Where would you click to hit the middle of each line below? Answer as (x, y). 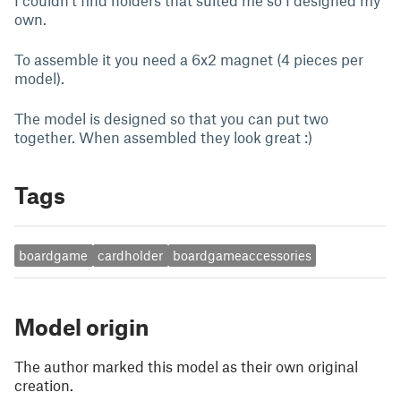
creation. (44, 384)
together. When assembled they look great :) (163, 137)
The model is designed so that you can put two (171, 118)
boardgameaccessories (242, 256)
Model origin (81, 326)
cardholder (131, 256)
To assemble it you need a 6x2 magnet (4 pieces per (189, 59)
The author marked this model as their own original (186, 366)
